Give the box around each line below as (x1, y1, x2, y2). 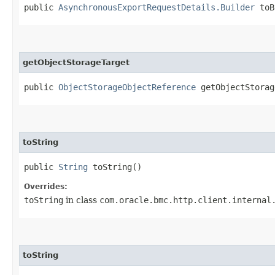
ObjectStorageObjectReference (58, 82, 196, 92)
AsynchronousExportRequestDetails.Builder (58, 2, 255, 12)
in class (63, 195, 99, 205)
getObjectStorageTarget (23, 57, 130, 67)
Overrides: (24, 182, 68, 191)
